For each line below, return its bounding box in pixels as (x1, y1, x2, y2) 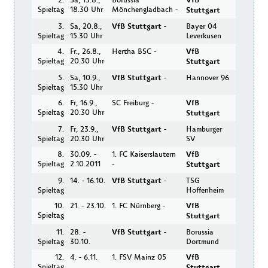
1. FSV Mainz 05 (112, 252, 167, 262)
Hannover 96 (186, 72, 230, 83)
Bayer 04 (186, 21, 218, 31)
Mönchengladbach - (112, 4, 178, 14)
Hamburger (186, 124, 223, 134)
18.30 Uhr (70, 4, 103, 14)
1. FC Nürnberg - (112, 200, 166, 211)
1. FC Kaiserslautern (112, 149, 176, 159)
